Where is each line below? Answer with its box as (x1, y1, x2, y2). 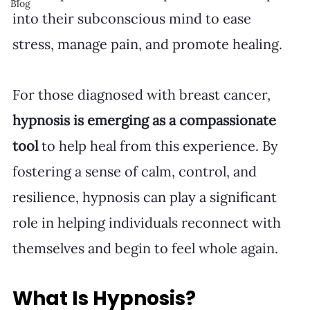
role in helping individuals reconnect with (12, 213, 284, 231)
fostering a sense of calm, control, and (12, 162, 260, 180)
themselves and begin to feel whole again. (12, 239, 278, 257)
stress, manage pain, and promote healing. (12, 35, 282, 53)
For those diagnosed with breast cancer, (12, 85, 274, 103)
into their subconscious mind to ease (12, 9, 255, 27)
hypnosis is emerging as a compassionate (12, 111, 280, 129)
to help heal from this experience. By (38, 136, 282, 154)
